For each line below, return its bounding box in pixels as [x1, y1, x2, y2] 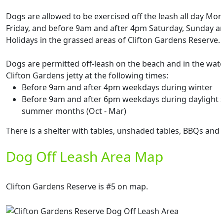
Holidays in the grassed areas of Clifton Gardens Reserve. [6, 35, 220, 45]
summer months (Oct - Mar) [22, 106, 126, 116]
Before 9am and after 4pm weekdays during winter [22, 82, 213, 93]
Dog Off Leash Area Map [6, 147, 163, 166]
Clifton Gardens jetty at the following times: [6, 70, 168, 81]
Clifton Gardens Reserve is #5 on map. [6, 181, 148, 192]
